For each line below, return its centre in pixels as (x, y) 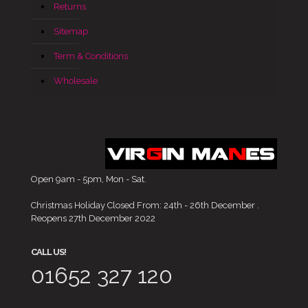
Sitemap (71, 32)
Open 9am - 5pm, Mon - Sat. (89, 179)
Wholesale (76, 81)
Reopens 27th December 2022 (93, 219)
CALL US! (48, 252)
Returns (70, 7)
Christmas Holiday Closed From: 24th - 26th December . (145, 206)
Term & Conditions (91, 56)
